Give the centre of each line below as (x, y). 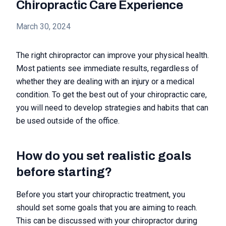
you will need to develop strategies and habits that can (112, 108)
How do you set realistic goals (104, 156)
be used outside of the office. (68, 121)
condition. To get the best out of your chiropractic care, (111, 95)
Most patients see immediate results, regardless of (107, 68)
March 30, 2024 (43, 26)
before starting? (64, 172)
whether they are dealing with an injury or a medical (105, 81)
